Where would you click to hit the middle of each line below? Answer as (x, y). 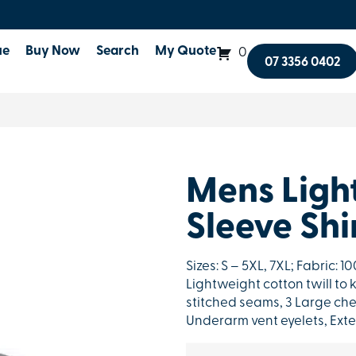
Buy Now (53, 51)
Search (118, 51)
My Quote (186, 51)
